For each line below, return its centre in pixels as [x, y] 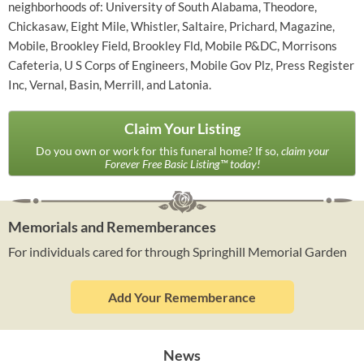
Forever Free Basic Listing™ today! [182, 164]
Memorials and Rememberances [112, 227]
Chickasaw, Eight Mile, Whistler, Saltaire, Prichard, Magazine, [171, 26]
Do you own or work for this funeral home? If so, [158, 151]
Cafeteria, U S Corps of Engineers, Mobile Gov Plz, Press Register [181, 65]
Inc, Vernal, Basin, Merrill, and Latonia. [110, 84]
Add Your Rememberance [182, 297]
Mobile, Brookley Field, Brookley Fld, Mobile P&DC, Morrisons [173, 45]
